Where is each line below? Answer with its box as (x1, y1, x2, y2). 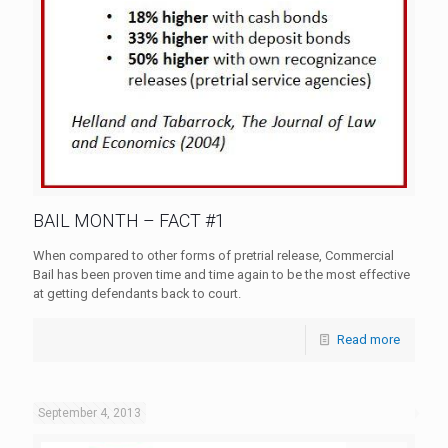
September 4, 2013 (38, 405, 141, 420)
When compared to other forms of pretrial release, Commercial (33, 247, 394, 263)
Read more (337, 331, 400, 347)
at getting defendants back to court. (33, 285, 241, 301)
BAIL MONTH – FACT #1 (33, 209, 225, 231)
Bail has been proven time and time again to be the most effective (33, 266, 410, 282)
